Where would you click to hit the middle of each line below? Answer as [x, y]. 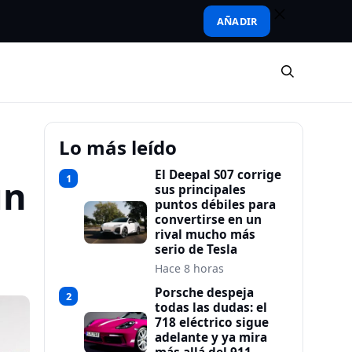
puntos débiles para [215, 205]
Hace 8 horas [189, 268]
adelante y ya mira [211, 337]
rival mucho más [205, 235]
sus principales [200, 190]
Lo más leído [118, 147]
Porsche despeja [204, 293]
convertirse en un [208, 220]
